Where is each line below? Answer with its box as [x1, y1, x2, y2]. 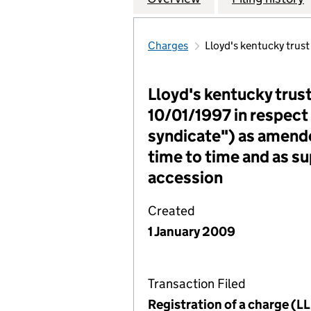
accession [148, 167, 223, 187]
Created [148, 203, 195, 219]
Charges [148, 39, 188, 52]
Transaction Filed [148, 276, 246, 292]
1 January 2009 [148, 224, 235, 239]
